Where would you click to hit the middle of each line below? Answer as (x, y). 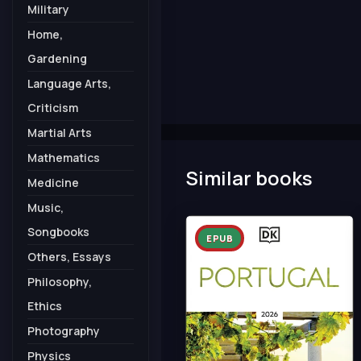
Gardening (57, 58)
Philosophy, (60, 282)
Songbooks (58, 232)
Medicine (53, 183)
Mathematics (64, 158)
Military (48, 9)
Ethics (45, 306)
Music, (46, 207)
